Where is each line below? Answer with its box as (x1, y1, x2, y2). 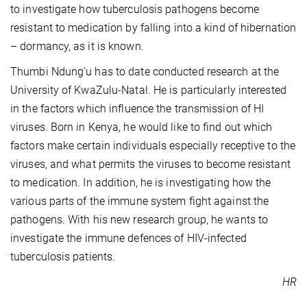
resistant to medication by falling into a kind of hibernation (10, 21, 297, 35)
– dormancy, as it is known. (10, 40, 144, 53)
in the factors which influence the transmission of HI (10, 102, 265, 116)
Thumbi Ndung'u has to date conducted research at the (10, 65, 280, 79)
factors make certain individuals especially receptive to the (10, 139, 296, 153)
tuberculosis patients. (10, 250, 116, 264)
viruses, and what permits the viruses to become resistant (10, 158, 291, 171)
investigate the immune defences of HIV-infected (10, 232, 247, 245)
